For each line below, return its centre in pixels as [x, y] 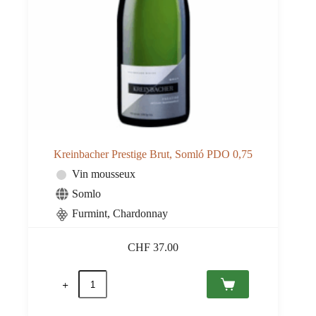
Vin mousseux [104, 174]
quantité [95, 275]
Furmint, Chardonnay [120, 214]
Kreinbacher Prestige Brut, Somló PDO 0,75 [153, 154]
